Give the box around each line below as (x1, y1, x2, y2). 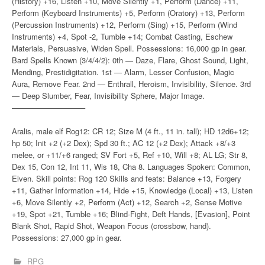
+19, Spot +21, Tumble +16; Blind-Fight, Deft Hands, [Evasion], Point (12, 208, 250, 219)
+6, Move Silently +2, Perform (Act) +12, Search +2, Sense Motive (12, 196, 242, 208)
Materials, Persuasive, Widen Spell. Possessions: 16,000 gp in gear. (12, 43, 247, 54)
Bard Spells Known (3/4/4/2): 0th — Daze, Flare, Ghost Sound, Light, (12, 54, 248, 66)
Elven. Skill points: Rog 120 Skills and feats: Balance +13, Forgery (12, 173, 241, 184)
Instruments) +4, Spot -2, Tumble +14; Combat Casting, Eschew (12, 31, 232, 42)
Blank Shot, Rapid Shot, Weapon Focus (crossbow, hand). (12, 220, 211, 231)
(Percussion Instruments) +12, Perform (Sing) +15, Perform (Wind (12, 19, 237, 30)
